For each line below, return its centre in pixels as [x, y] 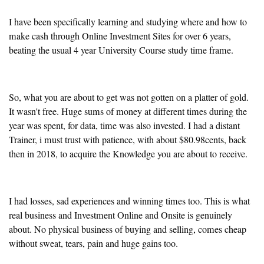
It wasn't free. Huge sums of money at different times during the [128, 112]
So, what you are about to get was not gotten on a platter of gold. [129, 98]
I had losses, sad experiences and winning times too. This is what [129, 201]
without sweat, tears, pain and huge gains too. [93, 244]
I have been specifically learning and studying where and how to [128, 22]
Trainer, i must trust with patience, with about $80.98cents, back [128, 140]
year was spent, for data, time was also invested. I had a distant [124, 126]
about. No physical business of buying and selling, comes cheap [128, 230]
